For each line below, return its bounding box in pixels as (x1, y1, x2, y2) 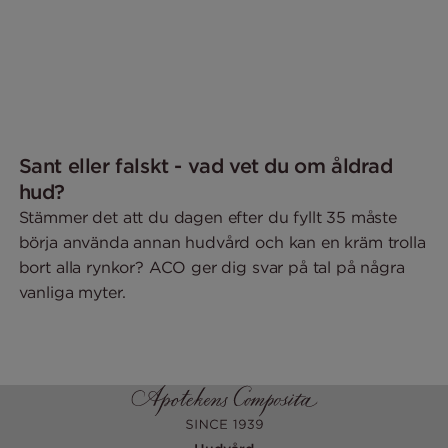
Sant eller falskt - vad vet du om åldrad (18, 152, 393, 178)
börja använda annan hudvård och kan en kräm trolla (18, 231, 426, 252)
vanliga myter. (18, 281, 126, 302)
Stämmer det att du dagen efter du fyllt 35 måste (18, 206, 397, 227)
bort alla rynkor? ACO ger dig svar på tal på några (18, 256, 405, 277)
